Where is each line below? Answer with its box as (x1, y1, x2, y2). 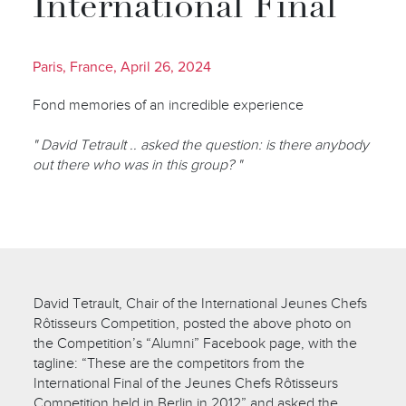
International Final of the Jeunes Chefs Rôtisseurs (34, 373, 339, 392)
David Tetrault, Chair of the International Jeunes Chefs (34, 294, 368, 313)
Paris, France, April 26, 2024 (32, 57, 211, 76)
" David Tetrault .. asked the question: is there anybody (32, 135, 369, 154)
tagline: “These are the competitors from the (34, 353, 305, 372)
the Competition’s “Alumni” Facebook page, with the (34, 333, 358, 353)
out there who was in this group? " (32, 155, 242, 174)
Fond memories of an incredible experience (32, 95, 304, 114)
